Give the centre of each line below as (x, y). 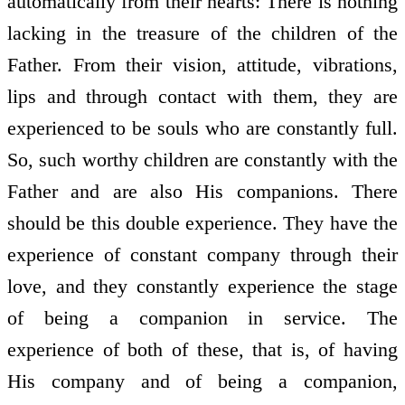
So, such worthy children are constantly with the (202, 159)
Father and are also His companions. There (202, 191)
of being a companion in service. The (202, 317)
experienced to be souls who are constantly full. (202, 127)
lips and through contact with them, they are (202, 96)
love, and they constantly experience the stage (202, 286)
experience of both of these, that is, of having (202, 349)
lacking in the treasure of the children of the (202, 33)
